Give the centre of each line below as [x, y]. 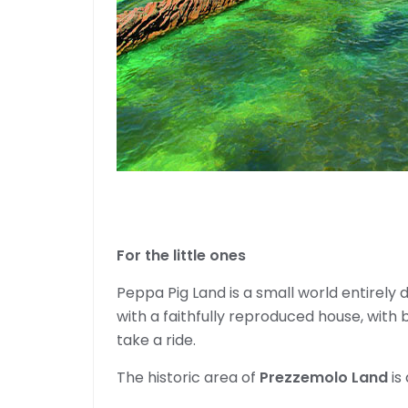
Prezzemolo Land [324, 377]
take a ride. [156, 340]
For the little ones [181, 255]
